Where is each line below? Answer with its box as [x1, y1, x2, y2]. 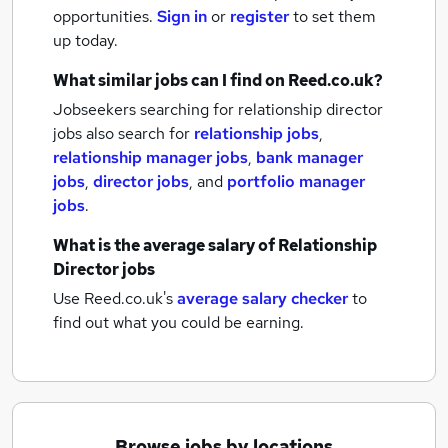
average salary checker [177, 288, 348, 309]
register [230, 6, 289, 27]
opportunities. [53, 6, 157, 27]
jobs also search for [53, 123, 194, 144]
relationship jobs [194, 123, 319, 144]
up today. [53, 30, 118, 51]
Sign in [157, 6, 207, 27]
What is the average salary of [53, 235, 278, 256]
